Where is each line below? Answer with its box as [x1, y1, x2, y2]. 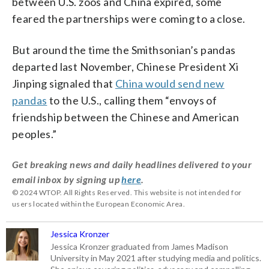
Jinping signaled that [12, 77, 115, 90]
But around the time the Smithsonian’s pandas [12, 43, 236, 56]
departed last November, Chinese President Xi [12, 60, 239, 73]
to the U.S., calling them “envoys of [47, 94, 217, 107]
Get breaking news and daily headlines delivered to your [12, 159, 252, 170]
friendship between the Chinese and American [12, 110, 240, 124]
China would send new [115, 77, 225, 90]
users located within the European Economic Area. [12, 199, 186, 208]
